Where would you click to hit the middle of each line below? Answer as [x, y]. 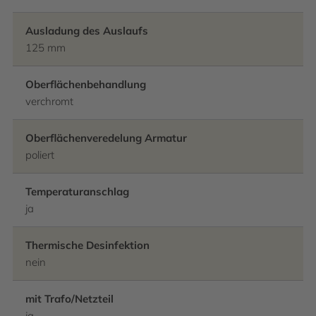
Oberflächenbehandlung [86, 84]
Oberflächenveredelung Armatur [106, 138]
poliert [40, 155]
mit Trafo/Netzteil [69, 299]
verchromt [49, 101]
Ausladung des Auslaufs [87, 31]
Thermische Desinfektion [87, 245]
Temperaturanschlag [77, 192]
